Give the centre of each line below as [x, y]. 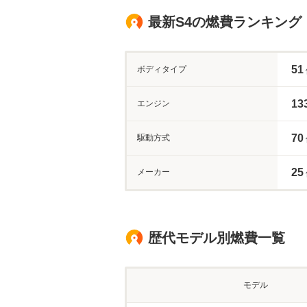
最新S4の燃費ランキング [225, 22]
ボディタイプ [162, 69]
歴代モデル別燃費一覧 [217, 238]
